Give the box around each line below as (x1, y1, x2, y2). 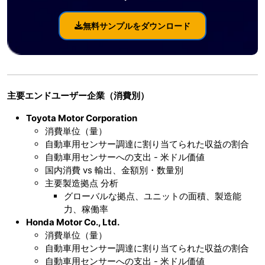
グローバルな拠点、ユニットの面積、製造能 (64, 190, 241, 202)
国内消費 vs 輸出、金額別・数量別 (45, 164, 183, 176)
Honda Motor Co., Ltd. (26, 216, 119, 228)
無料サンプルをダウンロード (83, 20, 190, 31)
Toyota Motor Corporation (26, 112, 137, 124)
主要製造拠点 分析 (45, 177, 118, 189)
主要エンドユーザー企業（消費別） (7, 89, 149, 101)
